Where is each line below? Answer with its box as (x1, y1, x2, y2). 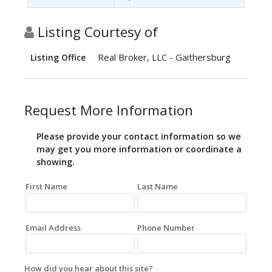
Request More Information (24, 101, 193, 120)
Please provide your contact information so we (36, 131, 241, 143)
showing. (36, 156, 75, 168)
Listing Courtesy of (34, 22, 158, 42)
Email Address (25, 222, 81, 233)
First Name (25, 181, 67, 192)
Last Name (137, 181, 178, 192)
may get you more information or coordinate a (36, 143, 242, 155)
